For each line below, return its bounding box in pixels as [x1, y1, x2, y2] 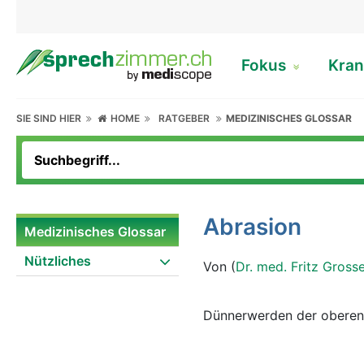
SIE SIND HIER [16, 112, 86, 124]
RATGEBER [158, 112, 210, 124]
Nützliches [24, 253, 91, 269]
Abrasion [203, 213, 301, 240]
